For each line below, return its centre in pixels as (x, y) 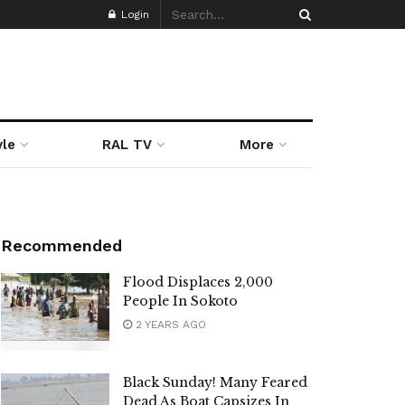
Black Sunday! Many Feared (215, 382)
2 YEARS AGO (169, 325)
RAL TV (127, 145)
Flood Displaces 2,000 (198, 282)
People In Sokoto (180, 301)
